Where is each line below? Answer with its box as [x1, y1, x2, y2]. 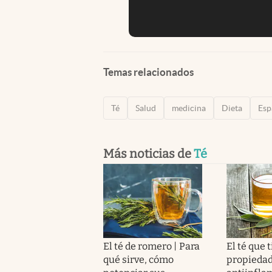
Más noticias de [103, 146, 194, 161]
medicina [172, 103, 206, 113]
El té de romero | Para [103, 240, 200, 252]
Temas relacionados [103, 66, 194, 78]
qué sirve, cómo [103, 253, 174, 265]
